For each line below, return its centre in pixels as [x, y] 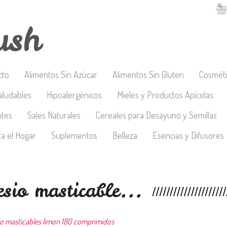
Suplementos [74, 135]
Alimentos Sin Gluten [148, 74]
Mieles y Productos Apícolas [165, 95]
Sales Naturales [54, 115]
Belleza [125, 135]
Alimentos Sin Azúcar [61, 74]
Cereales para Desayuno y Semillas [156, 115]
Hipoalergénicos [74, 95]
